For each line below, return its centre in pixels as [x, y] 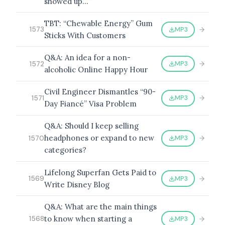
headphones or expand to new [99, 138]
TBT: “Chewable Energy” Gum [98, 23]
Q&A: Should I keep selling [91, 126]
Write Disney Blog [77, 184]
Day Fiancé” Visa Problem [90, 104]
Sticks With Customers [85, 35]
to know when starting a [88, 218]
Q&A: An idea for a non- [87, 58]
